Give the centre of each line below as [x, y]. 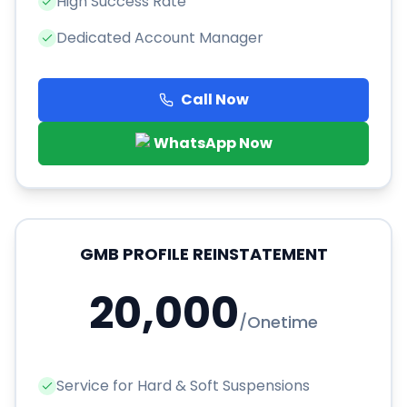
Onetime [283, 323]
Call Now [214, 100]
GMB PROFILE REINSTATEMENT [203, 254]
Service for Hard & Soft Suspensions [183, 386]
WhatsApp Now [213, 144]
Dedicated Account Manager [160, 38]
